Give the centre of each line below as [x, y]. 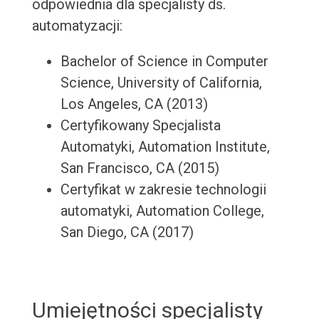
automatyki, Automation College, [162, 211]
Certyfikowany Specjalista [140, 126]
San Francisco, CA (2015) [140, 168]
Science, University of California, [161, 83]
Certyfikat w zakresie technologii [163, 190]
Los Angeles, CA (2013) [134, 104]
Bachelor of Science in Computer [164, 62]
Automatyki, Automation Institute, [165, 147]
